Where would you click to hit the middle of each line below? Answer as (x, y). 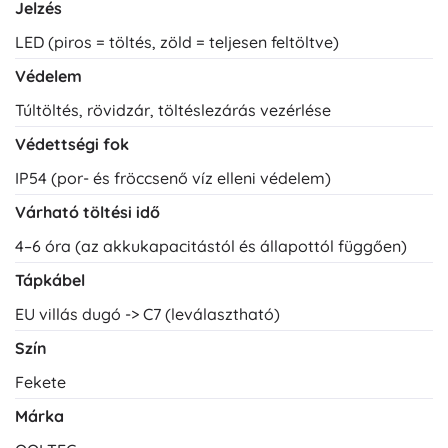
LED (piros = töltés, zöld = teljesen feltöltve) (177, 42)
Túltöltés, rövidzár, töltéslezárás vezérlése (173, 110)
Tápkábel (50, 280)
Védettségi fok (72, 144)
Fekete (40, 382)
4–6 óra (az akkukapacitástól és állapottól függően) (211, 246)
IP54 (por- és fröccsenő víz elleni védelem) (173, 178)
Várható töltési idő (87, 212)
